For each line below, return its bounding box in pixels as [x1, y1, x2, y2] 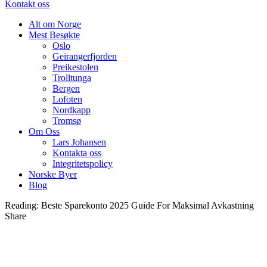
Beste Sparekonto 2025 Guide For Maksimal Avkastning [41, 200, 254, 210]
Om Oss [29, 126, 60, 136]
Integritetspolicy [52, 158, 113, 169]
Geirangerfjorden [52, 51, 117, 61]
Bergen [52, 83, 80, 94]
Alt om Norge [29, 18, 81, 29]
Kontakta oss [52, 147, 101, 158]
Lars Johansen [52, 136, 106, 147]
